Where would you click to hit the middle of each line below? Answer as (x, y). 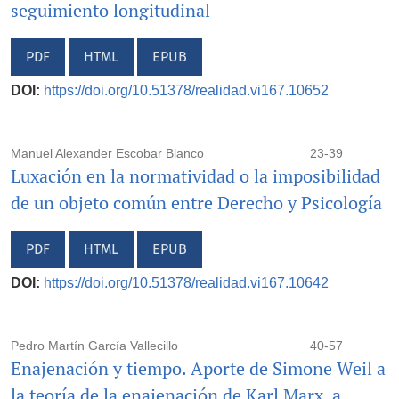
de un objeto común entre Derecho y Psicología (196, 202)
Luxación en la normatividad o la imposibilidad (195, 175)
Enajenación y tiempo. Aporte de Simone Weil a (198, 368)
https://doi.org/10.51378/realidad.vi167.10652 (186, 90)
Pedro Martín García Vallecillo (94, 345)
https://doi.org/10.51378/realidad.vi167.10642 (186, 282)
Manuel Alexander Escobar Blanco (107, 153)
